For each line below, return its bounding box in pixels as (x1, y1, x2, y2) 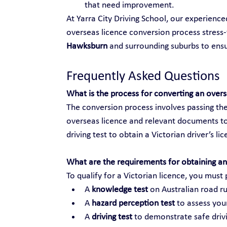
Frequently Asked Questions (66, 69, 220, 84)
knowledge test (91, 184, 148, 195)
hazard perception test (91, 198, 175, 208)
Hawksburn (66, 41, 107, 51)
